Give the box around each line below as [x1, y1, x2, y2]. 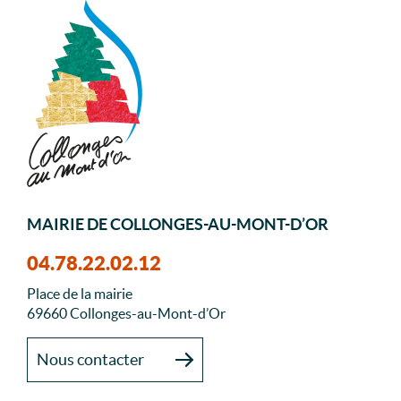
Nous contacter [37, 350, 144, 370]
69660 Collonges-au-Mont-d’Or [27, 305, 226, 322]
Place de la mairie [27, 286, 132, 303]
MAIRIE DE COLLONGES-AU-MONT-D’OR [27, 215, 328, 235]
